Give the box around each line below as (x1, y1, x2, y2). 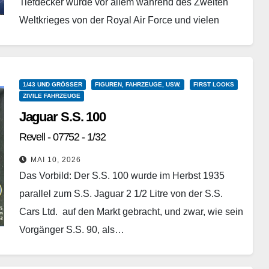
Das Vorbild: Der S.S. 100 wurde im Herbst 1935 (19, 171, 225, 181)
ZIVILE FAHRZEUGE (22, 92, 80, 100)
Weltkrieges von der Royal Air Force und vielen (19, 15, 219, 26)
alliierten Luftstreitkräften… (19, 33, 133, 44)
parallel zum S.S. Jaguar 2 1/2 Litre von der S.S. (19, 189, 223, 199)
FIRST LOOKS (193, 81, 234, 88)
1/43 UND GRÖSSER (22, 81, 82, 88)
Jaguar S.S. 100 (19, 109, 106, 125)
